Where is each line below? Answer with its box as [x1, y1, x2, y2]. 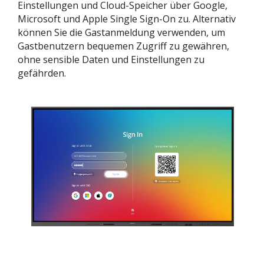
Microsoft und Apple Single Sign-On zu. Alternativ [18, 12, 236, 25]
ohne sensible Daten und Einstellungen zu [18, 52, 204, 66]
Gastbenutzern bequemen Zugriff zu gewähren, [18, 39, 229, 52]
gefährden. [18, 66, 66, 80]
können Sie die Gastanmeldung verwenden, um [18, 25, 225, 39]
